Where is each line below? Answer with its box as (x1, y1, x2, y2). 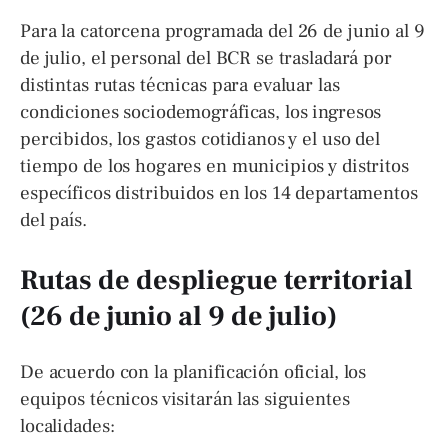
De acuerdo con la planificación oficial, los (20, 360, 367, 384)
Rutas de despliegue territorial (20, 262, 413, 298)
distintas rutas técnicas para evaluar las (20, 72, 340, 97)
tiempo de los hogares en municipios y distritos (20, 153, 409, 178)
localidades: (20, 414, 115, 438)
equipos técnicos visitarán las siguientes (20, 387, 350, 411)
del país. (20, 207, 87, 232)
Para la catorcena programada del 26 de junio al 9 (20, 18, 425, 43)
